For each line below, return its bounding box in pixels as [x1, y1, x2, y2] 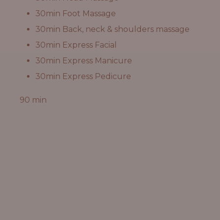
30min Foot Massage [35, 8, 116, 18]
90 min [20, 95, 47, 105]
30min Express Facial [35, 40, 117, 50]
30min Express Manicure [35, 55, 133, 65]
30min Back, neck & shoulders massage [35, 24, 190, 34]
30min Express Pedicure [35, 71, 132, 81]
